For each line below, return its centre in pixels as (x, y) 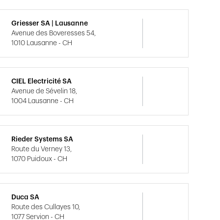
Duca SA (26, 197)
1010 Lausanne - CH (42, 43)
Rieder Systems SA (42, 139)
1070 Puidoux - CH (40, 159)
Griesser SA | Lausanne (50, 24)
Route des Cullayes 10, (46, 207)
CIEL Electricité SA (42, 82)
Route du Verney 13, (42, 149)
